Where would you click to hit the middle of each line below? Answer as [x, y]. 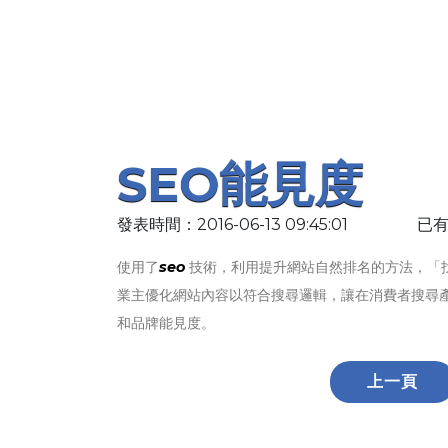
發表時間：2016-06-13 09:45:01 [232, 224]
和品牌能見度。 [166, 323]
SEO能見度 [240, 184]
